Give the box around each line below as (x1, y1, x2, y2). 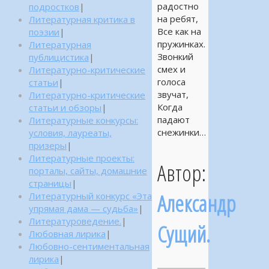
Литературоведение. (29, 215, 121, 227)
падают (157, 113, 190, 126)
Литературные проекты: (29, 152, 134, 164)
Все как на (157, 25, 201, 38)
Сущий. (157, 219, 210, 250)
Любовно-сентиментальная (29, 240, 150, 252)
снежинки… (157, 126, 206, 139)
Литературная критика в (29, 13, 135, 25)
